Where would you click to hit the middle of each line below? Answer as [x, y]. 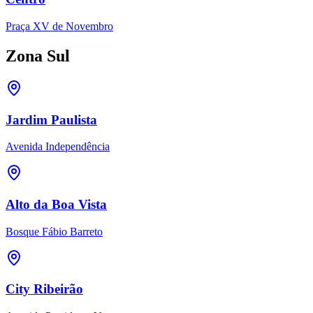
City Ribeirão [44, 289]
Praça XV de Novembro [59, 27]
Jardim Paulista [51, 119]
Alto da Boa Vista [56, 205]
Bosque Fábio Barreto [54, 231]
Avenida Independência [58, 147]
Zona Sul [38, 56]
